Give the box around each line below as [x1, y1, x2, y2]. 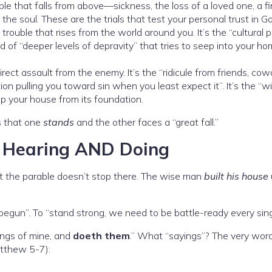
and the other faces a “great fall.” [74, 116, 219, 129]
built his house [204, 170, 268, 183]
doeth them [73, 229, 130, 242]
